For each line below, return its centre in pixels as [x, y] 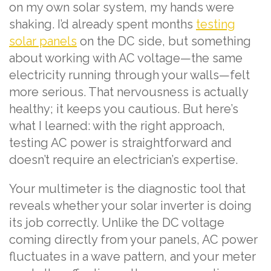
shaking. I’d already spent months [103, 24]
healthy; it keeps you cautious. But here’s [124, 109]
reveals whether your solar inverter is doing [130, 205]
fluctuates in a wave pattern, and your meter [132, 256]
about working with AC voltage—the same [126, 58]
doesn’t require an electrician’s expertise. [123, 159]
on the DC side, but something [164, 41]
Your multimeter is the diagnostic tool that [127, 188]
